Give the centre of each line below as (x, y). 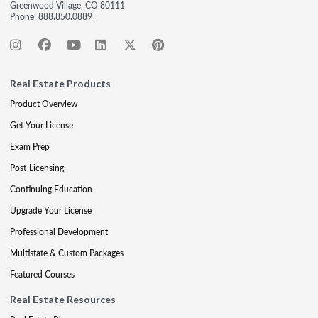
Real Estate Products (60, 83)
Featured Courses (42, 274)
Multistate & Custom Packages (67, 253)
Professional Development (59, 231)
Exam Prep (30, 146)
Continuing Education (51, 189)
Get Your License (42, 125)
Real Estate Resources (63, 299)
